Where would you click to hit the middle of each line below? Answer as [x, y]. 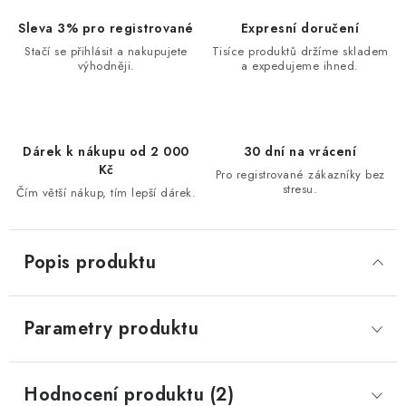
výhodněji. [106, 66]
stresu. [300, 189]
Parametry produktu [111, 329]
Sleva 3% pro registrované [106, 28]
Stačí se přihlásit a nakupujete [106, 51]
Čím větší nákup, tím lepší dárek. [106, 193]
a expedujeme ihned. [300, 66]
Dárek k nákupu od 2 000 [106, 151]
